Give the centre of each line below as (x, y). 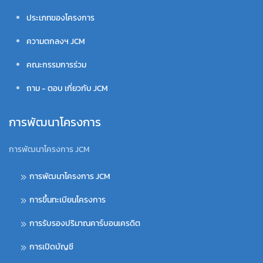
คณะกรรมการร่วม (56, 65)
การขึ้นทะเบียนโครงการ (68, 200)
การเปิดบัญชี (51, 247)
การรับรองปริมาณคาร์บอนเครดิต (85, 223)
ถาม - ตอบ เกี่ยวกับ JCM (67, 88)
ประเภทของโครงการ (60, 18)
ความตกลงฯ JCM (56, 41)
